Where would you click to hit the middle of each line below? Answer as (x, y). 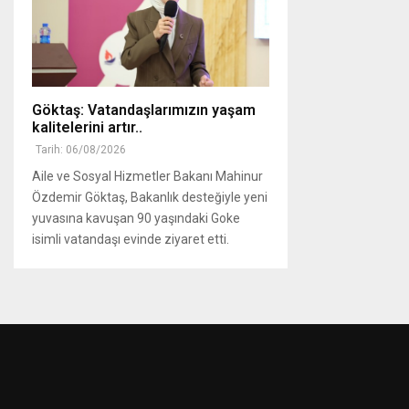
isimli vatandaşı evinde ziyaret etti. (131, 239)
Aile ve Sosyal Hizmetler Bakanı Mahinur (147, 176)
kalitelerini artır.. (87, 127)
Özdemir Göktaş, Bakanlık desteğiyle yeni (150, 197)
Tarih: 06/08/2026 (81, 149)
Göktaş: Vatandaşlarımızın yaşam (144, 110)
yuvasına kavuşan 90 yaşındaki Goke (136, 218)
